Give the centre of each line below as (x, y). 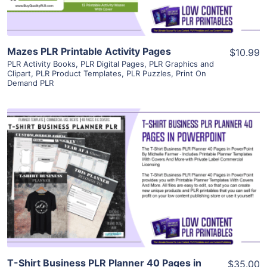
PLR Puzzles (149, 74)
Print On (191, 74)
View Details (133, 161)
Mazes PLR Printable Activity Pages (89, 52)
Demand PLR (30, 83)
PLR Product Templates (79, 74)
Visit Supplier (133, 195)
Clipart (19, 74)
